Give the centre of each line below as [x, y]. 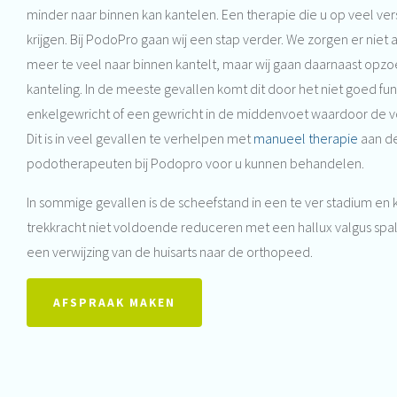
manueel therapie [306, 139]
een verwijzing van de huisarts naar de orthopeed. [170, 252]
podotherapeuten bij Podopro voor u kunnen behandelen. [195, 163]
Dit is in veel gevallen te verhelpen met [140, 139]
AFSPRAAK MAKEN [114, 303]
